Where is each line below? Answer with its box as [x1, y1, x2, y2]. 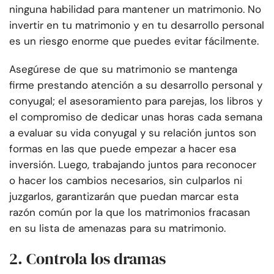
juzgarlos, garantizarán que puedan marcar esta [9, 190, 239, 204]
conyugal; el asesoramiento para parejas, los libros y [9, 94, 262, 108]
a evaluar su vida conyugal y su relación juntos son [9, 126, 256, 140]
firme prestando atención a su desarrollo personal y [9, 78, 262, 92]
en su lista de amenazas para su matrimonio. [9, 221, 226, 235]
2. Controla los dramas [9, 248, 166, 270]
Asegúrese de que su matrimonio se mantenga [9, 62, 237, 76]
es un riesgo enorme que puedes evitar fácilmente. [9, 34, 259, 48]
